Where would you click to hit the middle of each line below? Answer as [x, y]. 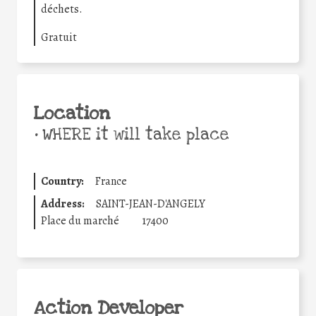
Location [72, 113]
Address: [63, 203]
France [111, 181]
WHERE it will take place [133, 134]
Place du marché [80, 220]
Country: [62, 181]
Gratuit [59, 37]
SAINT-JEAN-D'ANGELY [151, 203]
